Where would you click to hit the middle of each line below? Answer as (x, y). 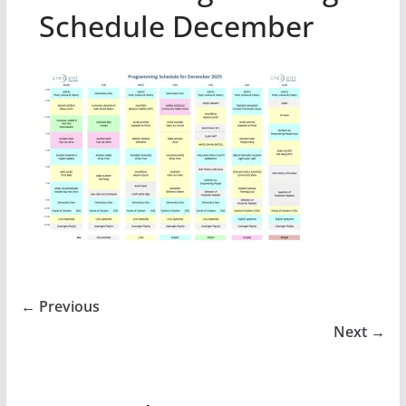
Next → (360, 331)
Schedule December (176, 25)
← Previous (60, 306)
